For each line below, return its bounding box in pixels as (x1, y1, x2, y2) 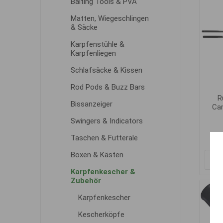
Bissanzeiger (70, 100, 112, 109)
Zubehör (70, 176, 101, 185)
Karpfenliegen (70, 49, 116, 58)
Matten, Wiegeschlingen (70, 14, 149, 23)
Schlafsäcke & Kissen (70, 66, 142, 75)
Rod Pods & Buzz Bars (70, 83, 145, 92)
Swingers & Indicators (70, 116, 143, 125)
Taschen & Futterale (70, 133, 138, 142)
